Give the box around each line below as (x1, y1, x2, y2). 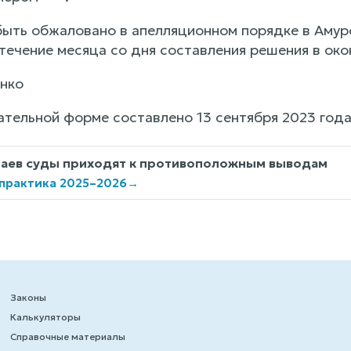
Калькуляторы (9, 311, 81, 324)
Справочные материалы (9, 331, 125, 343)
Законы (9, 291, 46, 304)
